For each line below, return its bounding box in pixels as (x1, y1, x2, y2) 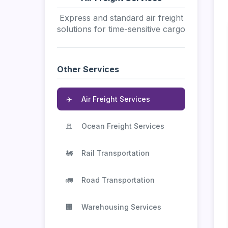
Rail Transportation (81, 148, 150, 157)
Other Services (57, 64, 119, 74)
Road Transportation (81, 175, 155, 184)
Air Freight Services (81, 94, 150, 103)
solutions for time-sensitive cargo (57, 23, 185, 34)
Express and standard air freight (59, 12, 183, 23)
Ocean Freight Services (81, 121, 164, 130)
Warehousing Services (81, 202, 161, 211)
